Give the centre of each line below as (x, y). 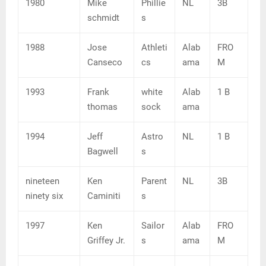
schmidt (103, 18)
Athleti (154, 48)
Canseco (105, 63)
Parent (154, 181)
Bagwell (103, 152)
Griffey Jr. (106, 241)
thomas (102, 107)
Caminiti (104, 196)
